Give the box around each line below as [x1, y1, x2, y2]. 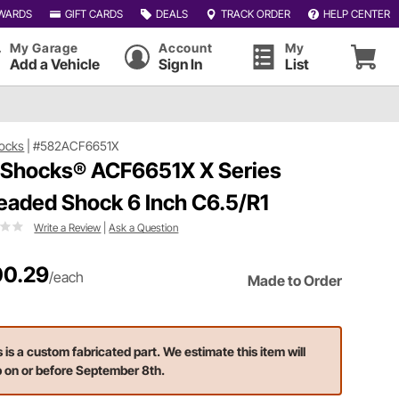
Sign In [159, 55, 203, 73]
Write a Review [34, 220, 102, 234]
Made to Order [248, 271, 343, 289]
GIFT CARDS [64, 6, 123, 20]
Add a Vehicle [10, 55, 100, 73]
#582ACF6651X [33, 137, 119, 153]
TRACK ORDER [220, 6, 290, 20]
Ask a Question [109, 220, 179, 234]
